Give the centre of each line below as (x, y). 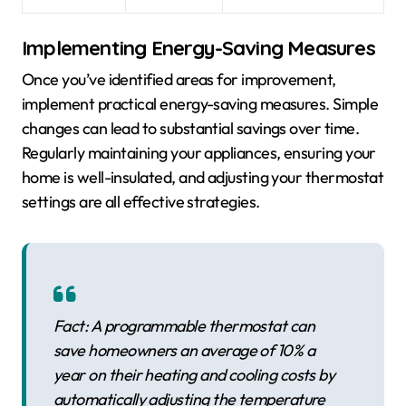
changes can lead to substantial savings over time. (190, 129)
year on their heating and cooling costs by (194, 375)
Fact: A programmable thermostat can (184, 326)
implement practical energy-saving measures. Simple (200, 104)
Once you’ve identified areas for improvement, (179, 80)
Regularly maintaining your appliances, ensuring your (199, 153)
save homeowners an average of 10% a (184, 351)
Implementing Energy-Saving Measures (198, 48)
